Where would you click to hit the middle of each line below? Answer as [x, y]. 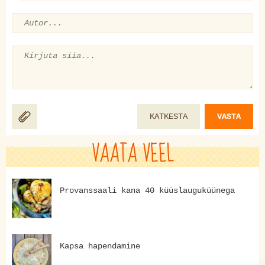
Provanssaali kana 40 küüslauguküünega [147, 191]
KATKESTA [169, 116]
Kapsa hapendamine [100, 246]
